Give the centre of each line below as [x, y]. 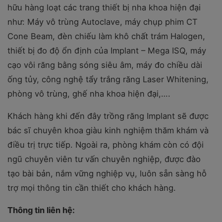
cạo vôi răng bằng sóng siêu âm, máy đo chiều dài [105, 65]
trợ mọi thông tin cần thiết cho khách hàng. [92, 188]
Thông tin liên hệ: [41, 210]
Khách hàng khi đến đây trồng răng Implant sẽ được [108, 116]
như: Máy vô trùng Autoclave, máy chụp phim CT [103, 22]
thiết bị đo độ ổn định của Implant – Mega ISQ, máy [107, 51]
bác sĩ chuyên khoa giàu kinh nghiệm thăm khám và [108, 130]
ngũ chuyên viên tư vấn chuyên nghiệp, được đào [104, 159]
